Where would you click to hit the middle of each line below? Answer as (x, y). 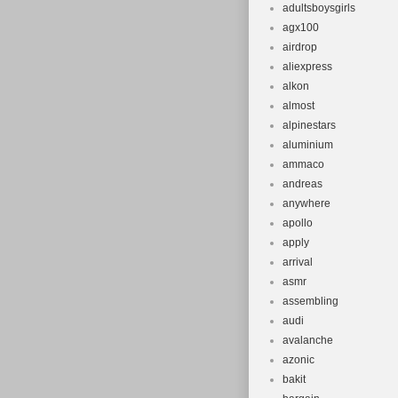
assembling (310, 301)
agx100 (301, 28)
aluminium (308, 145)
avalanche (308, 340)
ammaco (303, 164)
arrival (298, 262)
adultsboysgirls (319, 8)
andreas (302, 184)
